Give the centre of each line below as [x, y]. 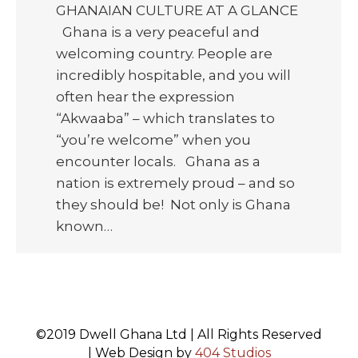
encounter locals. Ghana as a [158, 161]
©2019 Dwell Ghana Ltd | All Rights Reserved [179, 335]
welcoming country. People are [164, 53]
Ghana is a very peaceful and [158, 32]
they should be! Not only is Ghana [173, 204]
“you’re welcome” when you [153, 139]
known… [84, 226]
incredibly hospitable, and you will [173, 75]
